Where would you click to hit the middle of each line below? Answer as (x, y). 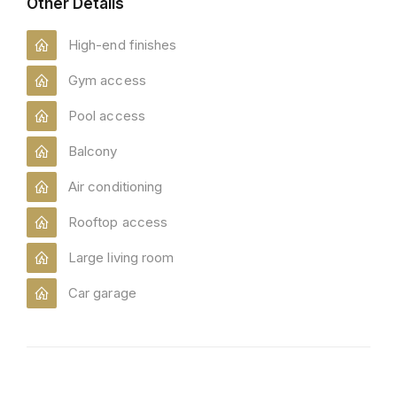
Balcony (93, 151)
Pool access (107, 116)
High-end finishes (123, 45)
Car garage (102, 293)
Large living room (121, 257)
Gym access (107, 80)
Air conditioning (116, 187)
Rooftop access (118, 222)
